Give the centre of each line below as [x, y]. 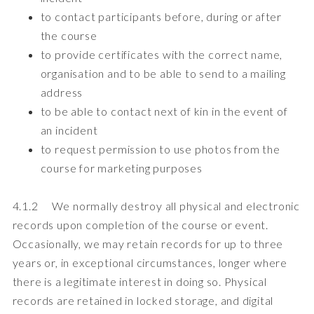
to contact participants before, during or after [161, 16]
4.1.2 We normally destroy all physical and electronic [156, 205]
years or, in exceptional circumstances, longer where [150, 262]
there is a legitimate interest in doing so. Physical [140, 281]
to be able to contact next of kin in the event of [164, 111]
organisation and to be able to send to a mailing [163, 73]
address [62, 92]
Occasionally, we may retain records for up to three [148, 243]
